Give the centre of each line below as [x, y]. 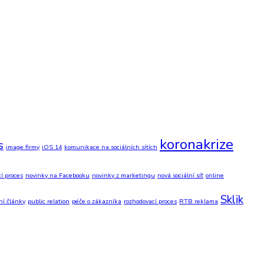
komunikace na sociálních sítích [111, 147]
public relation [49, 201]
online [215, 175]
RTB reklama [199, 201]
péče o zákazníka [97, 201]
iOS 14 [52, 147]
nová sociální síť [180, 175]
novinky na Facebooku [57, 175]
